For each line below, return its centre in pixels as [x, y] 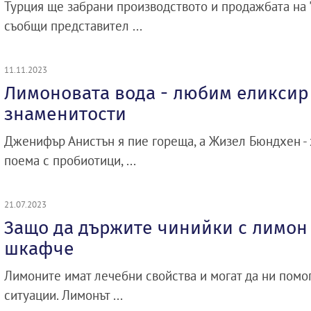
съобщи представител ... [73, 26]
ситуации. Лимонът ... [64, 295]
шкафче [39, 249]
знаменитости [65, 114]
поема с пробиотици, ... [70, 160]
